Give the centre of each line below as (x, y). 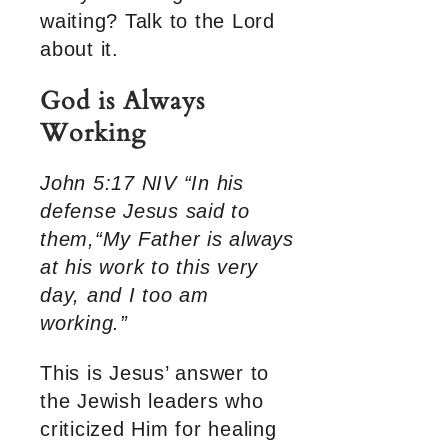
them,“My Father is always (167, 239)
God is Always (122, 101)
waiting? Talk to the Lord (157, 21)
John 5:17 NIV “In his (142, 183)
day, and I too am (124, 295)
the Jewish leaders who (152, 401)
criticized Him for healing (158, 429)
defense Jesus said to (145, 211)
